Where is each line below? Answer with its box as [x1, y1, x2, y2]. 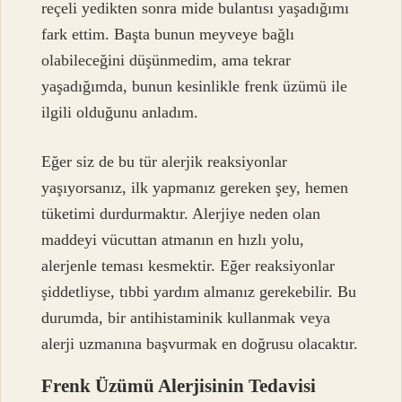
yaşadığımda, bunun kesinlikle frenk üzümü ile [41, 76, 348, 95]
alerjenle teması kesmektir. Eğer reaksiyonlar [41, 256, 336, 275]
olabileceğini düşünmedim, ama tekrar [41, 50, 292, 69]
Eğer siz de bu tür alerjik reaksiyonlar [41, 152, 288, 170]
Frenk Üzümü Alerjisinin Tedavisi [41, 374, 317, 396]
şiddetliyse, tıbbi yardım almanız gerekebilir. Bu [41, 282, 357, 301]
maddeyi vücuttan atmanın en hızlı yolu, [41, 230, 305, 249]
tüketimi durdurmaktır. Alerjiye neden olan [41, 204, 321, 223]
